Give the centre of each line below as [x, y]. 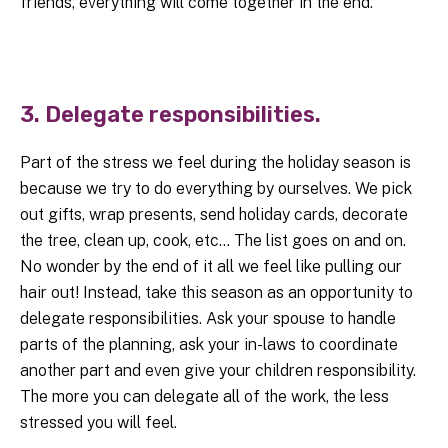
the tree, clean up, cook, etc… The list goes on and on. [213, 241]
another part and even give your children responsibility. [218, 371]
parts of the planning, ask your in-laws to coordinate [209, 345]
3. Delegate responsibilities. [170, 114]
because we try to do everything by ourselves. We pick [216, 189]
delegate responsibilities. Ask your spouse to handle [208, 319]
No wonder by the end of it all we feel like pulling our [211, 267]
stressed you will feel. [98, 423]
